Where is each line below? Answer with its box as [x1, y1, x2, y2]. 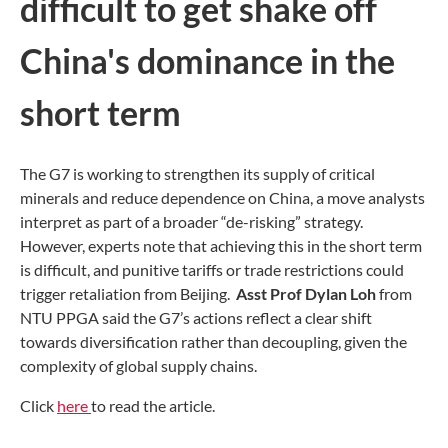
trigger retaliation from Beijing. [20, 283, 236, 303]
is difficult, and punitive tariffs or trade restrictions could [20, 259, 404, 279]
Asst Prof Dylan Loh [236, 283, 379, 303]
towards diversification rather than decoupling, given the [20, 331, 407, 351]
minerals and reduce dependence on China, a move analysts [20, 187, 425, 207]
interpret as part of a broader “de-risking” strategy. [20, 211, 363, 231]
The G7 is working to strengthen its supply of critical [20, 163, 375, 183]
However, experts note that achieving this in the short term [20, 235, 422, 255]
